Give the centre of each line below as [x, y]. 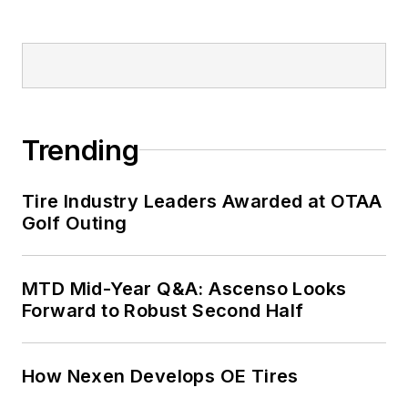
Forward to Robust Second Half [163, 310]
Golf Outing [75, 223]
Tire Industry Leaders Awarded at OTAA [202, 201]
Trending [81, 150]
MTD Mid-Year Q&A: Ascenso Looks [185, 288]
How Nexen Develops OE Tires [160, 376]
